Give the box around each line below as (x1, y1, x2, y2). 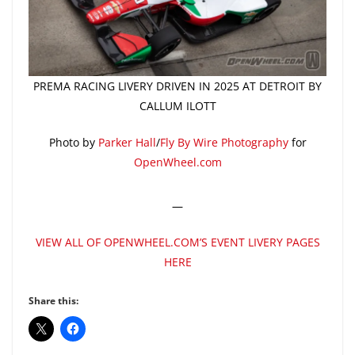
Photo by (48, 134, 98, 150)
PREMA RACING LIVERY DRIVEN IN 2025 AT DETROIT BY (33, 78, 322, 94)
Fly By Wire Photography (159, 134, 288, 150)
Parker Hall (97, 134, 156, 150)
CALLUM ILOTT (139, 97, 216, 113)
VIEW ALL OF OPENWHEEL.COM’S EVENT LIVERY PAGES (35, 234, 320, 250)
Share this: (29, 293, 78, 307)
